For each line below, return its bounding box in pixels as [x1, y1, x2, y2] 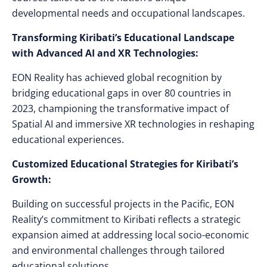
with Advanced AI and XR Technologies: [12, 46, 198, 60]
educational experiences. [12, 133, 124, 146]
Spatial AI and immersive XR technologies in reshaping [12, 117, 254, 131]
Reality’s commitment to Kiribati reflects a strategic [12, 213, 241, 226]
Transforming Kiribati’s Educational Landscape [12, 31, 234, 44]
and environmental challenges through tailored [12, 244, 225, 257]
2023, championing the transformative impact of [12, 102, 229, 115]
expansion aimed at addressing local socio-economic [12, 228, 249, 241]
